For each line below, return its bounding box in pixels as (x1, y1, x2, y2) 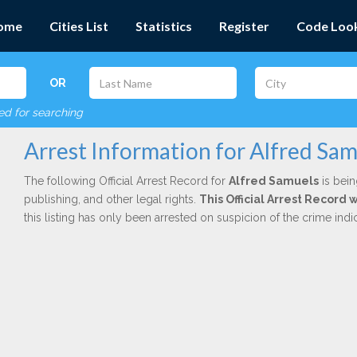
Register (219, 18, 269, 33)
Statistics (135, 18, 192, 33)
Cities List (49, 18, 108, 33)
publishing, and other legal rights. (23, 193, 199, 206)
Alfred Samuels (228, 175, 319, 187)
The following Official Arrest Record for (23, 175, 229, 187)
